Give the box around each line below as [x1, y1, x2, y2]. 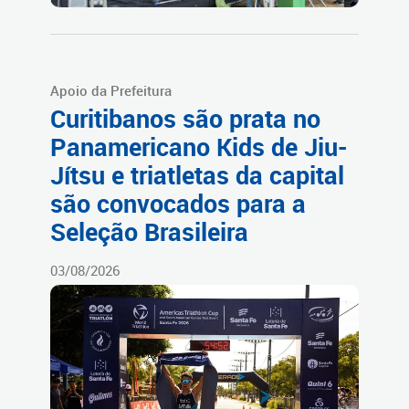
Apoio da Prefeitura [50, 81, 172, 100]
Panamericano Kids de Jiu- [50, 131, 348, 164]
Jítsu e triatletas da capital [50, 159, 344, 193]
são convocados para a [50, 187, 306, 221]
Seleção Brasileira [50, 215, 248, 249]
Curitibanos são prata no [50, 102, 320, 136]
